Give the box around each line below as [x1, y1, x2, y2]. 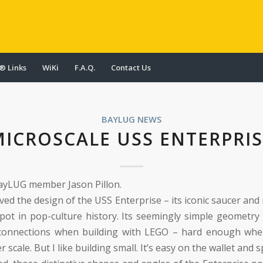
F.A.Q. [75, 62, 95, 73]
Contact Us [111, 62, 151, 73]
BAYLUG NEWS [102, 114, 161, 125]
